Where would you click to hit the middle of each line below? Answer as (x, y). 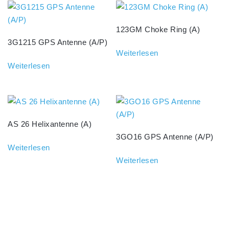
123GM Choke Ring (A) (158, 30)
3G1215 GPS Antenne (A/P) (58, 42)
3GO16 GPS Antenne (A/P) (165, 137)
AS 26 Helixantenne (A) (50, 124)
